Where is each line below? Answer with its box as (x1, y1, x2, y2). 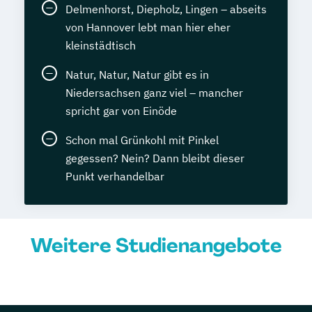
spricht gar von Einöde (65, 104, 177, 118)
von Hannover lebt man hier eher (65, 20, 231, 35)
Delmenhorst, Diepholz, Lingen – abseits (65, 2, 267, 17)
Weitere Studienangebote (30, 233, 282, 259)
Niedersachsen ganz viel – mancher (65, 86, 243, 100)
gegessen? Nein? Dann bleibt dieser (65, 151, 244, 166)
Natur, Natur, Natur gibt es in (65, 68, 209, 82)
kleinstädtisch (65, 38, 136, 53)
